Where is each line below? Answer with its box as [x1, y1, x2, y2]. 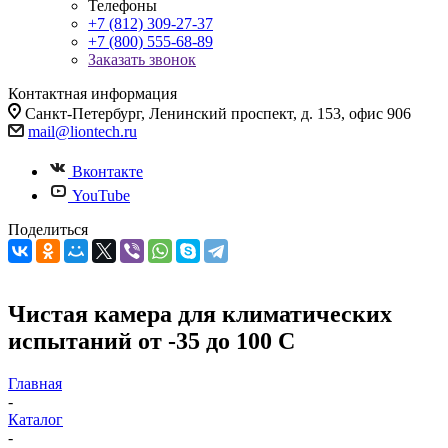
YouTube [72, 187, 130, 204]
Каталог [8, 410, 63, 428]
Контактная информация [8, 85, 177, 102]
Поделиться [8, 221, 88, 238]
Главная [8, 374, 62, 392]
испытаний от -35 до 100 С [8, 327, 295, 354]
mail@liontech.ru [28, 123, 137, 140]
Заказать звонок [88, 51, 196, 68]
